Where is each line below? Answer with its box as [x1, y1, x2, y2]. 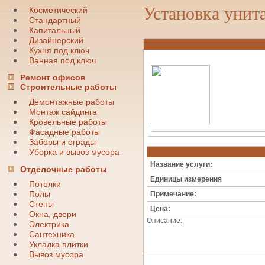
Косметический [28, 6, 88, 15]
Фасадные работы [28, 128, 100, 137]
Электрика [28, 220, 69, 229]
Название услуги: [150, 160, 212, 169]
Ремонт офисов [20, 73, 86, 82]
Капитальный [28, 26, 80, 35]
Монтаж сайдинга [28, 108, 97, 117]
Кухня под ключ [28, 46, 89, 55]
